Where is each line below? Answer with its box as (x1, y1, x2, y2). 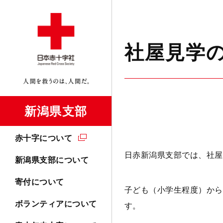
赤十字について (15, 133, 73, 143)
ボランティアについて (15, 199, 97, 209)
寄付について (15, 177, 64, 187)
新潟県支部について (15, 155, 89, 165)
